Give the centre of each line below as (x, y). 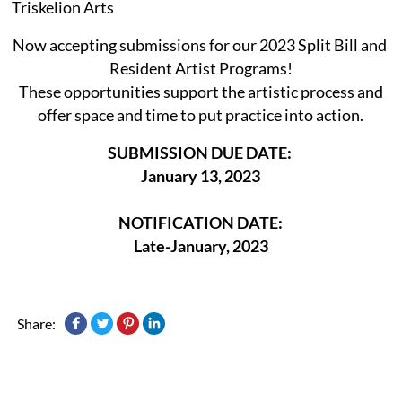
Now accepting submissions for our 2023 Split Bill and (201, 44)
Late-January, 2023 (201, 245)
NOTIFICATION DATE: (201, 222)
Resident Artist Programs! (201, 68)
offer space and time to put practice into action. (201, 114)
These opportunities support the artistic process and (201, 91)
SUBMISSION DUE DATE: (201, 152)
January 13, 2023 (201, 175)
